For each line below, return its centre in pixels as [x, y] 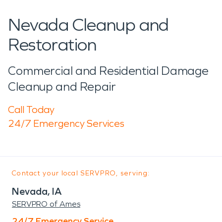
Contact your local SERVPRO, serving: [81, 173]
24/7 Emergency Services [66, 123]
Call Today [31, 109]
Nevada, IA [37, 191]
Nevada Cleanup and [88, 25]
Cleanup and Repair [62, 86]
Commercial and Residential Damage [109, 71]
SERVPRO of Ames [46, 204]
